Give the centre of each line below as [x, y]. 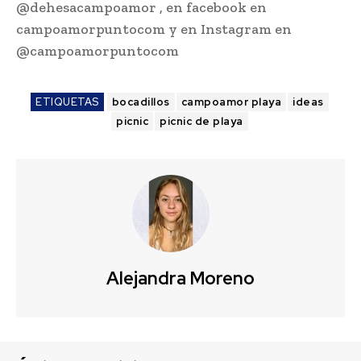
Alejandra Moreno [180, 279]
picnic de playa [201, 122]
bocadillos [141, 102]
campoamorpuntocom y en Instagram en [154, 29]
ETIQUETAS [67, 102]
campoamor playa [231, 102]
